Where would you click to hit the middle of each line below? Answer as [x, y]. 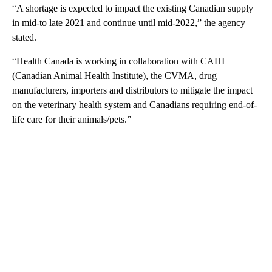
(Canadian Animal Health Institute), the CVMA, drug [114, 76]
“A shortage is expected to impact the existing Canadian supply [133, 8]
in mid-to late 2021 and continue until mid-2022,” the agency [129, 23]
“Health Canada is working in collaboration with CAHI [118, 61]
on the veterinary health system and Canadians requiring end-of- [134, 105]
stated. [24, 38]
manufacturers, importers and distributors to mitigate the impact [132, 90]
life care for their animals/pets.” [72, 120]
